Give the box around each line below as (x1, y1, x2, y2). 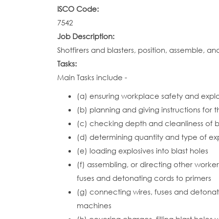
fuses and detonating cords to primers (77, 173, 211, 183)
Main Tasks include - (57, 72, 127, 82)
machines (77, 200, 111, 210)
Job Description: (57, 31, 116, 41)
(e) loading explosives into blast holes (77, 146, 208, 155)
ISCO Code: (57, 4, 101, 14)
